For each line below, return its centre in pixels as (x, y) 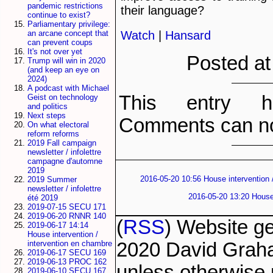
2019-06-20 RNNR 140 (67, 216)
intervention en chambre (70, 244)
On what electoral (58, 125)
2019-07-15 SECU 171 (67, 207)
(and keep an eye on (63, 70)
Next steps (47, 116)
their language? (162, 11)
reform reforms (53, 134)
